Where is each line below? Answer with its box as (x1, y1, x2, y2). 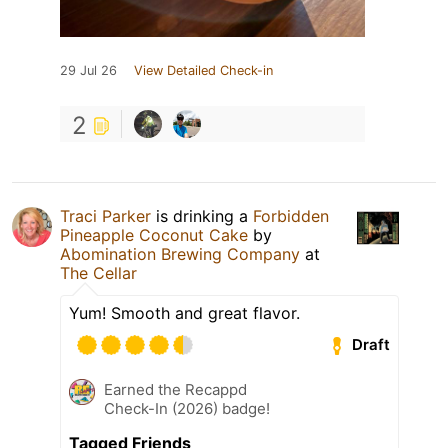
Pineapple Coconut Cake (60, 224, 248, 245)
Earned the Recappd (104, 379, 247, 399)
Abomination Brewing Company (60, 243, 300, 264)
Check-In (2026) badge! (104, 398, 270, 418)
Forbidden (253, 205, 329, 226)
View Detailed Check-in (134, 62, 273, 78)
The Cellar (60, 262, 137, 283)
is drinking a (151, 205, 253, 226)
